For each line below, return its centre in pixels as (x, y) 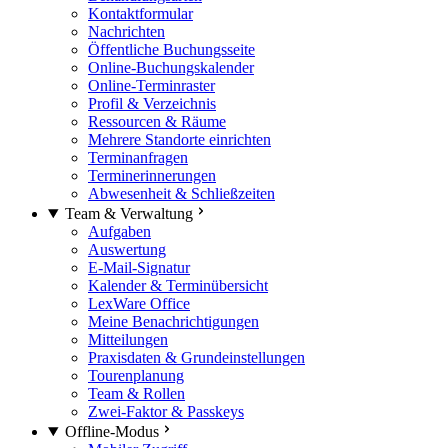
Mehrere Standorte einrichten (179, 139)
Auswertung (127, 249)
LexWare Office (139, 303)
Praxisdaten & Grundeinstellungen (196, 357)
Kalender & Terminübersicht (178, 285)
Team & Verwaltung (128, 213)
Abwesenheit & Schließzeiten (181, 193)
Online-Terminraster (151, 85)
